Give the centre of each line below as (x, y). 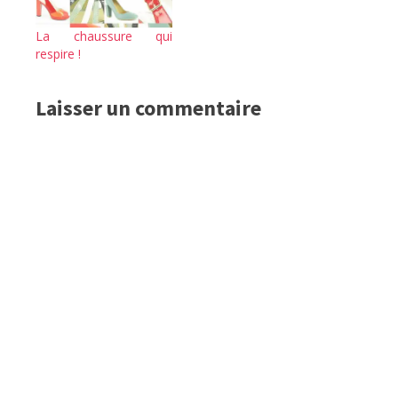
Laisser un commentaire (148, 108)
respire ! (58, 54)
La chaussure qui (104, 36)
